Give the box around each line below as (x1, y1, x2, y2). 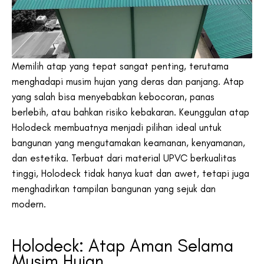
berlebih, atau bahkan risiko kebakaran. (12, 106, 179, 118)
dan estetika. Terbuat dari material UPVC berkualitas (12, 152, 236, 164)
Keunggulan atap (179, 106, 249, 118)
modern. (12, 198, 46, 210)
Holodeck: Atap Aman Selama (12, 235, 233, 257)
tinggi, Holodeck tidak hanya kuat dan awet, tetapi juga (12, 167, 249, 180)
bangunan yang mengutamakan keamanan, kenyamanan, (12, 137, 245, 149)
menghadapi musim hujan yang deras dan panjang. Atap (12, 75, 244, 88)
